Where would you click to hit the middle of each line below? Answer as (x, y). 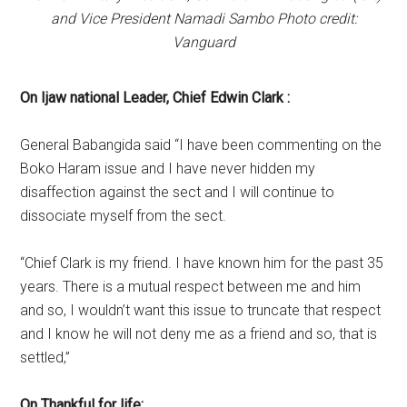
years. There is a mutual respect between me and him (191, 287)
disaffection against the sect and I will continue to (178, 193)
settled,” (45, 358)
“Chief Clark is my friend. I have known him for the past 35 (202, 263)
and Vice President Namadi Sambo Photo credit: (203, 19)
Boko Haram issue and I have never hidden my (168, 169)
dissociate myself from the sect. (124, 216)
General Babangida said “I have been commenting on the (201, 145)
